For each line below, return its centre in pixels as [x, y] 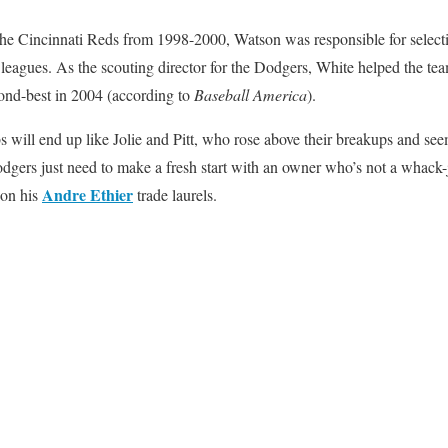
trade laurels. [175, 194]
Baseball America [250, 94]
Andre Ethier [87, 194]
